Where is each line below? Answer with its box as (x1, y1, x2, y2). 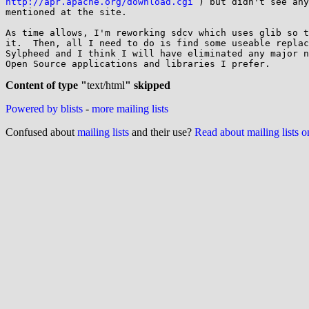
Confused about (6, 126, 77, 138)
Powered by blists (6, 103, 83, 114)
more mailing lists (92, 103, 168, 114)
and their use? (129, 126, 195, 138)
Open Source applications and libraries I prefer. (6, 59, 270, 69)
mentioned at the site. (6, 7, 127, 17)
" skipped (125, 79, 170, 91)
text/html (87, 79, 125, 91)
